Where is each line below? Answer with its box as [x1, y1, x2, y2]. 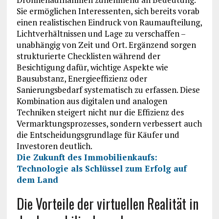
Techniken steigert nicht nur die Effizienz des [16, 107, 184, 118]
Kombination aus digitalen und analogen [16, 95, 167, 107]
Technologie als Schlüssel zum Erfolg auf [16, 163, 187, 175]
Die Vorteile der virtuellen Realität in [16, 194, 198, 214]
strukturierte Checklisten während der [16, 50, 160, 62]
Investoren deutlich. [16, 140, 92, 152]
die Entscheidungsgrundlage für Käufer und [16, 129, 179, 141]
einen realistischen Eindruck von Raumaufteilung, [16, 17, 202, 28]
